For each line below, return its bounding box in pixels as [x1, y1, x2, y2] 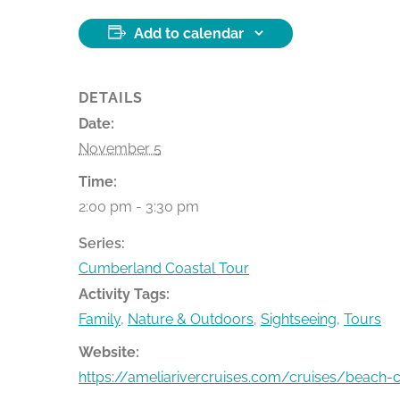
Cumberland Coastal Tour [79, 259, 249, 277]
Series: [79, 234, 125, 252]
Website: [79, 343, 139, 361]
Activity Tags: [79, 285, 170, 303]
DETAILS [79, 88, 143, 106]
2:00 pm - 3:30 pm [79, 197, 199, 215]
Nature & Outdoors [128, 310, 254, 328]
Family [79, 310, 121, 328]
